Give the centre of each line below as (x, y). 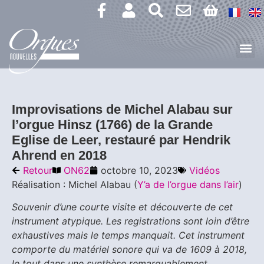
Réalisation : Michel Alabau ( (75, 184)
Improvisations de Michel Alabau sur (122, 109)
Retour (38, 170)
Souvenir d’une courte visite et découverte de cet (122, 207)
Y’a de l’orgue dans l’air (188, 184)
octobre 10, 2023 (139, 170)
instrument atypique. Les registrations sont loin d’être (131, 221)
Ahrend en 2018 (59, 155)
